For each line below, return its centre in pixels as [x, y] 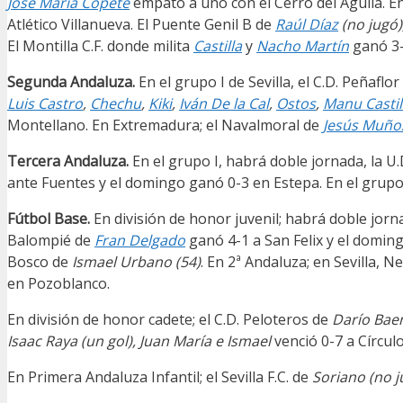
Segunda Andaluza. [71, 82]
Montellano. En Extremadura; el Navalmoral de [165, 125]
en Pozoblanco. [58, 284]
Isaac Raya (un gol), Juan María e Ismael [141, 341]
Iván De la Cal [224, 104]
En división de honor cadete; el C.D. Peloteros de [170, 320]
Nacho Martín [303, 46]
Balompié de [51, 241]
